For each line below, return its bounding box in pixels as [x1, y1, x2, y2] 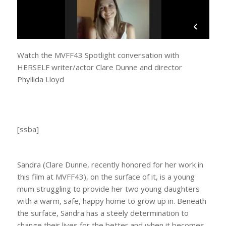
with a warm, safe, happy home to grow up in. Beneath [17, 195, 206, 206]
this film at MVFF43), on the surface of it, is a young [17, 171, 195, 182]
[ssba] [17, 124, 39, 135]
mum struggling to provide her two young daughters [17, 183, 200, 194]
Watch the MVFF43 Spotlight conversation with [17, 49, 179, 60]
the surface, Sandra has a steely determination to [17, 207, 189, 218]
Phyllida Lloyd [17, 74, 64, 84]
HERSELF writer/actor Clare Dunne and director [17, 62, 182, 72]
